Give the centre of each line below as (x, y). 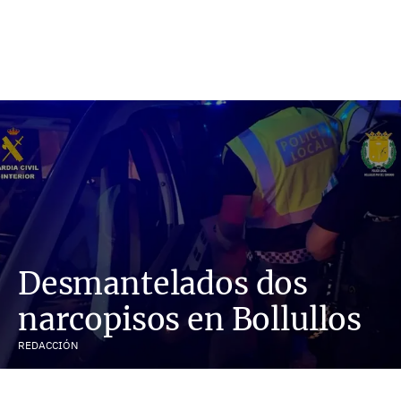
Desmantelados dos (163, 283)
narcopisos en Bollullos (190, 319)
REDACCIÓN (48, 345)
